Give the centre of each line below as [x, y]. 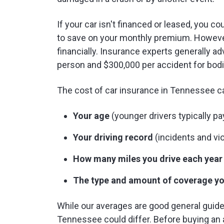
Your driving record [113, 137]
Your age [91, 116]
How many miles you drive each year [148, 159]
